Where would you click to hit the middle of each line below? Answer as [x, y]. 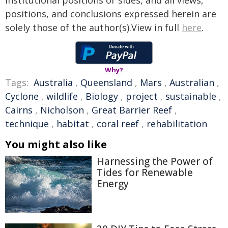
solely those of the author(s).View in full [93, 27]
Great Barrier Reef [132, 110]
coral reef [118, 124]
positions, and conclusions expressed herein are [111, 14]
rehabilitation [177, 124]
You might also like [56, 144]
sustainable [191, 96]
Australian [192, 82]
